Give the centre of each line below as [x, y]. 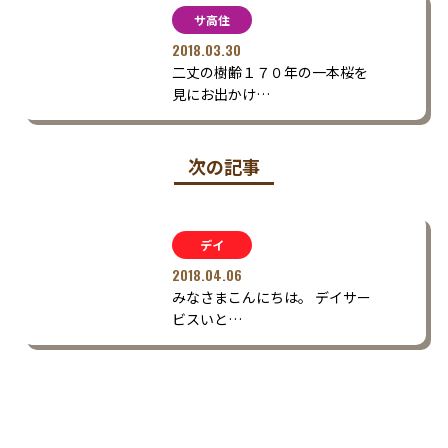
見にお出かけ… [221, 93]
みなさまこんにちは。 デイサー [272, 296]
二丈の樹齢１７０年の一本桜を [270, 71]
